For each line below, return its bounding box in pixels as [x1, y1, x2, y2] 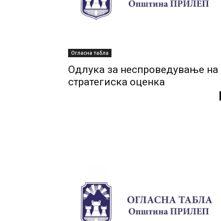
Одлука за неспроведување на [68, 63, 218, 75]
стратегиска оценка [68, 75, 165, 88]
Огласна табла [71, 49, 109, 56]
